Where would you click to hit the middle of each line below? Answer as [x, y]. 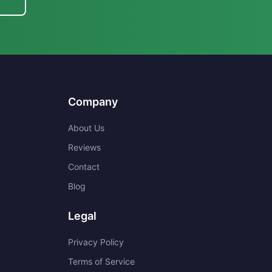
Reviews [84, 147]
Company [93, 102]
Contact [84, 167]
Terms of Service [101, 261]
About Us [86, 128]
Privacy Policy [96, 242]
